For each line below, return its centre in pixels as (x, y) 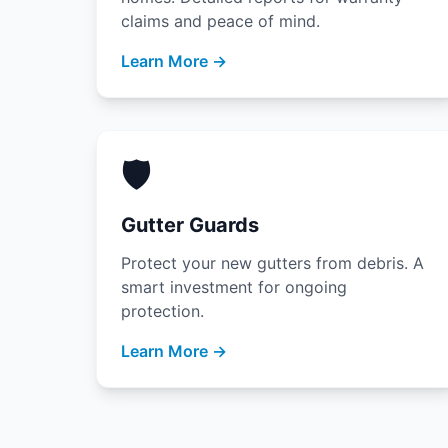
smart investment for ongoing (234, 287)
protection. (162, 311)
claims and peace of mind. (220, 21)
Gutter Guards (190, 225)
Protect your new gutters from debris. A (272, 263)
